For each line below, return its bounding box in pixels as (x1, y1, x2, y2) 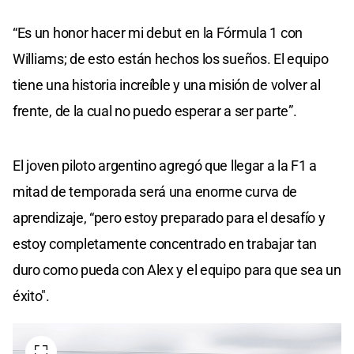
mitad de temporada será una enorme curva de (13, 183, 298, 201)
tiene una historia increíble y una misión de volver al (13, 77, 321, 94)
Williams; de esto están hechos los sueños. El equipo (13, 51, 329, 68)
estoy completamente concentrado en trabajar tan (13, 235, 317, 253)
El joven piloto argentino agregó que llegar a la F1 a (13, 157, 318, 175)
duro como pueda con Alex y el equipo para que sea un (13, 262, 341, 279)
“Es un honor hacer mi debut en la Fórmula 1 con (13, 24, 303, 42)
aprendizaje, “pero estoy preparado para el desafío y (13, 209, 326, 227)
